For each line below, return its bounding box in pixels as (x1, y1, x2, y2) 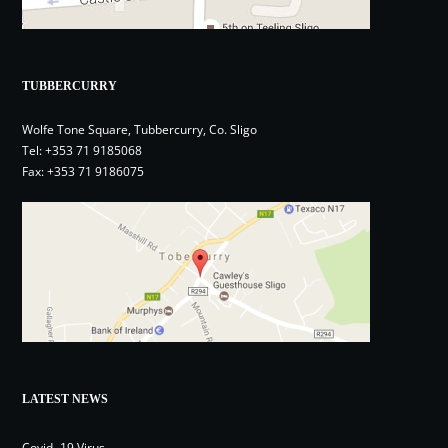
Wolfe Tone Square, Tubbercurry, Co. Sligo (22, 121, 258, 139)
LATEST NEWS (22, 392, 109, 407)
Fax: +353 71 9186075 (22, 163, 145, 181)
